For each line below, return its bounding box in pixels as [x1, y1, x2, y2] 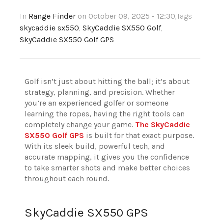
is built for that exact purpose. [84, 131, 194, 140]
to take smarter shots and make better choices [25, 163, 190, 173]
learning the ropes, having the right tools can [25, 109, 185, 119]
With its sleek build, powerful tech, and [25, 141, 165, 151]
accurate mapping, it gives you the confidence [25, 152, 189, 162]
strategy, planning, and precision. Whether [25, 87, 175, 97]
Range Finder [28, 11, 76, 21]
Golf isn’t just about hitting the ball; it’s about [25, 77, 190, 86]
